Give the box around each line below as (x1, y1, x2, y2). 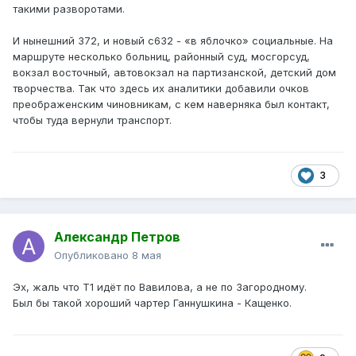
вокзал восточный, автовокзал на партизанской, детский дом (13, 66, 336, 79)
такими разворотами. (13, 2, 125, 16)
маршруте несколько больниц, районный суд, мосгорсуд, (13, 50, 310, 64)
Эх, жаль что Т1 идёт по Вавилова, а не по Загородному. (13, 281, 307, 294)
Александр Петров (54, 229, 180, 246)
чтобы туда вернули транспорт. (13, 114, 172, 127)
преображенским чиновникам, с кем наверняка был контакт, (13, 98, 330, 111)
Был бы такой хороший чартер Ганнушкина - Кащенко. (13, 296, 292, 310)
